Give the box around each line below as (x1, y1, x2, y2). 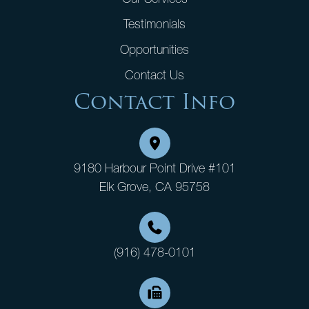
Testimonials (123, 15, 186, 32)
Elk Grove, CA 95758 (99, 178, 210, 195)
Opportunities (120, 41, 189, 57)
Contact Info (74, 87, 235, 117)
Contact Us (125, 66, 184, 83)
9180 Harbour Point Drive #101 (73, 159, 236, 176)
